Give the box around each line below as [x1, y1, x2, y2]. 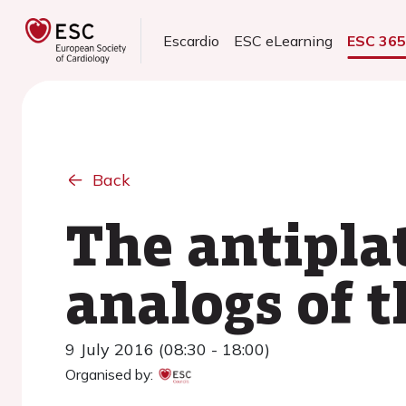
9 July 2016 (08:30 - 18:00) [65, 339, 270, 360]
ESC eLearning [234, 32, 333, 50]
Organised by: [65, 365, 153, 383]
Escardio [163, 32, 220, 50]
